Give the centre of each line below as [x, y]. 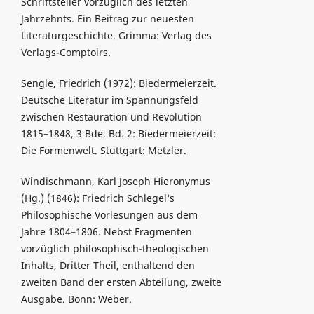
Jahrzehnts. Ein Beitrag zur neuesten [107, 19]
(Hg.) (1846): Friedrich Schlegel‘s [97, 198]
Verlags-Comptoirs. [66, 53]
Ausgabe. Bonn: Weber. [76, 299]
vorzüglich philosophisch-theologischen [115, 249]
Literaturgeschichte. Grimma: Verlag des [116, 36]
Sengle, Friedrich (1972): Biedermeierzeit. [118, 83]
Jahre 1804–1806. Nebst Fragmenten [106, 232]
